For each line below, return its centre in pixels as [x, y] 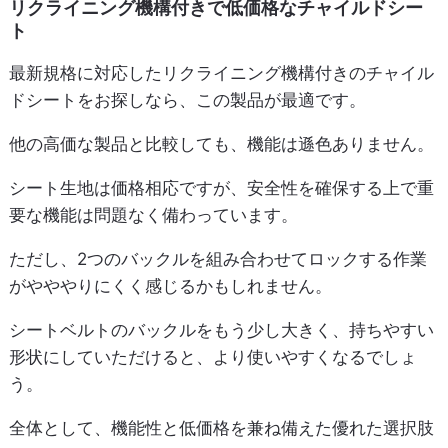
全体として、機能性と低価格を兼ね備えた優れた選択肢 [221, 427]
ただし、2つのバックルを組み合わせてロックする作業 [217, 258]
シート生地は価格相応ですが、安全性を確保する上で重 [221, 187]
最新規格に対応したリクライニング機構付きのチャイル [221, 72]
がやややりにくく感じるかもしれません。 [170, 285]
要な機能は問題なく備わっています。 [153, 214]
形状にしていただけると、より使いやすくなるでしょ [212, 356]
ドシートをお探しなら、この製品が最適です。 [187, 99]
